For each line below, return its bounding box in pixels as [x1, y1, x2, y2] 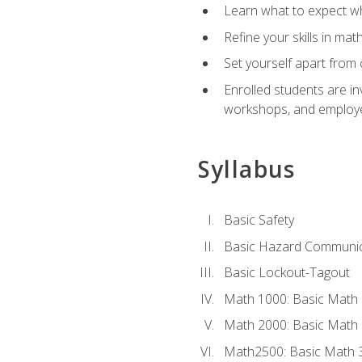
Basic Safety [223, 211, 294, 229]
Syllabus [197, 153, 296, 184]
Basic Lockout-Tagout [223, 263, 350, 282]
